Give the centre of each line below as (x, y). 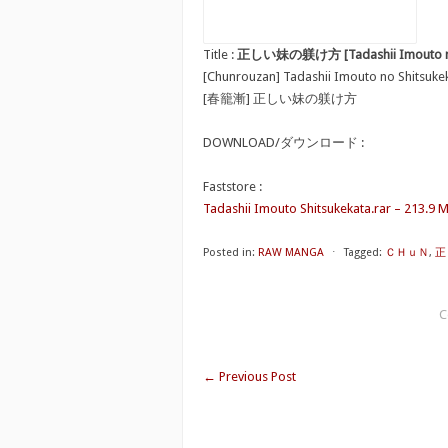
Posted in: (229, 252)
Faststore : (232, 186)
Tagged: (363, 252)
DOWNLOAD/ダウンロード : (283, 142)
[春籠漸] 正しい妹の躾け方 (280, 98)
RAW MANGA (291, 252)
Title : (220, 54)
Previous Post (256, 376)
